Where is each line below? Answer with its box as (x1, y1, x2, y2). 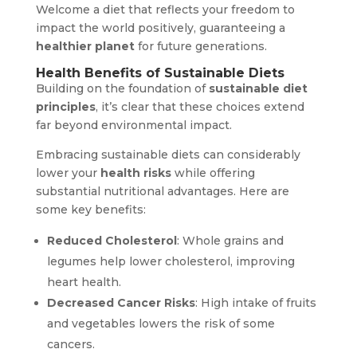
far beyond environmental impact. (35, 118, 232, 133)
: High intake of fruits (194, 296, 316, 311)
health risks (100, 166, 171, 181)
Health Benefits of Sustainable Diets (35, 65, 284, 81)
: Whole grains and (176, 233, 284, 249)
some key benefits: (35, 202, 146, 218)
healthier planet (35, 39, 135, 54)
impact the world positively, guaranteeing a (35, 21, 285, 36)
